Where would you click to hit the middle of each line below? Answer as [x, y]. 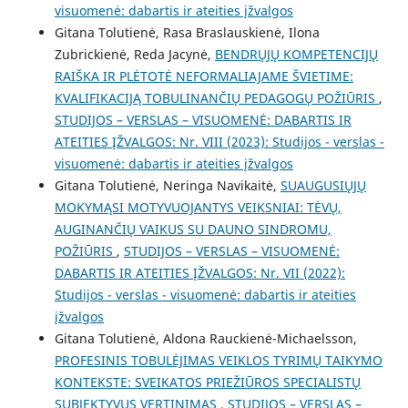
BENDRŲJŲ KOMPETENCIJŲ [296, 54]
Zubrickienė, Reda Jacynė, [134, 54]
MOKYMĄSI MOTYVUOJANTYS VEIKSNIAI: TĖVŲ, [198, 207]
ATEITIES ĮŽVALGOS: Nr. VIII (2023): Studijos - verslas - [219, 141]
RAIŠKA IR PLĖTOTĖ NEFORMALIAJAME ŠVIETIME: [204, 76]
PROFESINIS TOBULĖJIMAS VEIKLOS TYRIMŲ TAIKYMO [218, 360]
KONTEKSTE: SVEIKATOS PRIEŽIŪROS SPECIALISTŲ [207, 382]
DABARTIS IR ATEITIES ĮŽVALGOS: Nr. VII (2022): [199, 272]
